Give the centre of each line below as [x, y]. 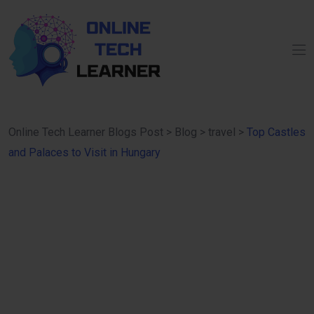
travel [222, 132]
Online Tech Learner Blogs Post [86, 132]
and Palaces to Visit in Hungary [84, 153]
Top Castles [276, 132]
